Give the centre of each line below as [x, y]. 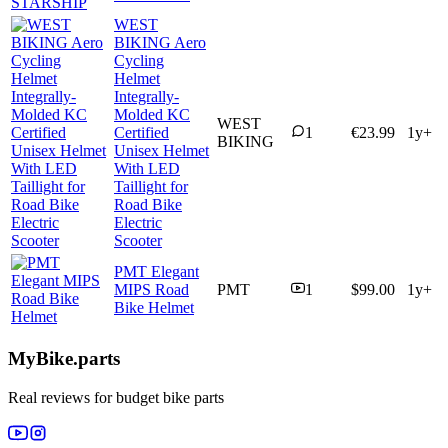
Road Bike [148, 205]
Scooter [138, 241]
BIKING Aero [160, 43]
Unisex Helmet [161, 151]
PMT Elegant [156, 272]
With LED [147, 169]
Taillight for [151, 187]
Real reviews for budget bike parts [116, 397]
